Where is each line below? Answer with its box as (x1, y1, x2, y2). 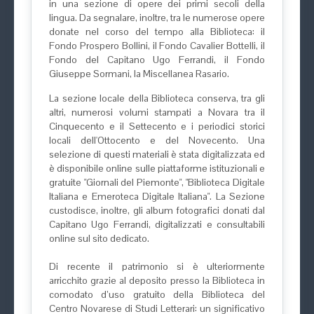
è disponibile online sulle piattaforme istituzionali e (49, 162, 265, 175)
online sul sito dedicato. (49, 232, 149, 245)
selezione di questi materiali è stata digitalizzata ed (49, 148, 265, 161)
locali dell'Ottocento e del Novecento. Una (49, 134, 265, 146)
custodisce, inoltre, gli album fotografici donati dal (49, 204, 265, 217)
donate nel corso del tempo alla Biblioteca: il (49, 25, 265, 38)
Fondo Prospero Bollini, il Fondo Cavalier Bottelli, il (49, 39, 265, 52)
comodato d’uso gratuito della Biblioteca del (49, 288, 265, 301)
